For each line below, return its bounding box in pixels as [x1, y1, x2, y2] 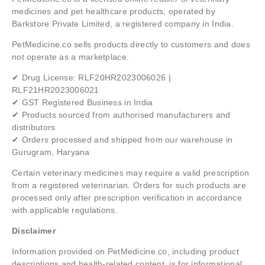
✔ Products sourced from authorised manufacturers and [12, 109, 231, 119]
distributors [12, 122, 56, 132]
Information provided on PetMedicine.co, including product [12, 246, 239, 256]
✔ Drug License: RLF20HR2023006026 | [12, 72, 171, 82]
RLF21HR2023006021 [12, 85, 99, 95]
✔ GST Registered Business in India [12, 97, 153, 107]
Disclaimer [12, 225, 56, 235]
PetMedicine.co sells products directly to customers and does [12, 39, 250, 49]
